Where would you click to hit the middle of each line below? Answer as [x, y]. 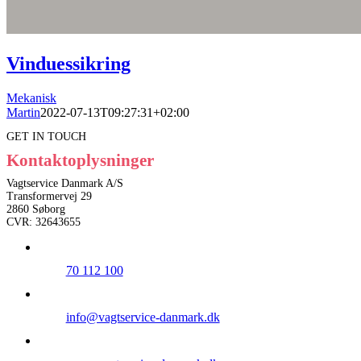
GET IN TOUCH [46, 137]
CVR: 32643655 [44, 222]
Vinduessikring [68, 63]
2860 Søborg [36, 209]
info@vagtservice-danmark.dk [143, 317]
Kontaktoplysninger [80, 160]
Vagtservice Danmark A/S [65, 183]
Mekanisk [31, 98]
